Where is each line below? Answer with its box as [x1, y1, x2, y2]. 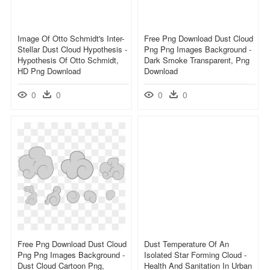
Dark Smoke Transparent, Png [144, 54, 250, 66]
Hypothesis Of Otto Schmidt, [17, 54, 119, 66]
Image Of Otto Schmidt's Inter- [17, 32, 124, 44]
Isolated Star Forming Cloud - [144, 248, 246, 260]
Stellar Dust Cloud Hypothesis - [17, 43, 127, 55]
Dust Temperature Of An [144, 237, 229, 250]
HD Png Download [17, 64, 81, 77]
